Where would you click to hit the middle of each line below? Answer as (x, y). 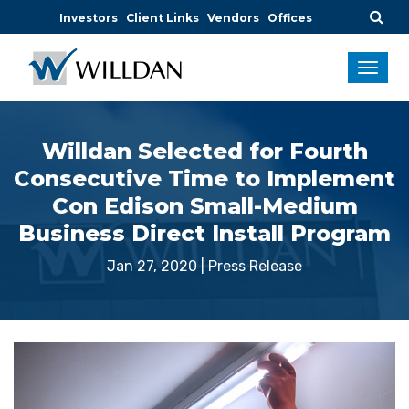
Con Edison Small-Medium (204, 205)
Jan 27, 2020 (152, 266)
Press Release (255, 266)
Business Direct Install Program (204, 233)
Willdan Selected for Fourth (204, 151)
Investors (89, 18)
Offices (290, 18)
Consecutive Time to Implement (204, 178)
